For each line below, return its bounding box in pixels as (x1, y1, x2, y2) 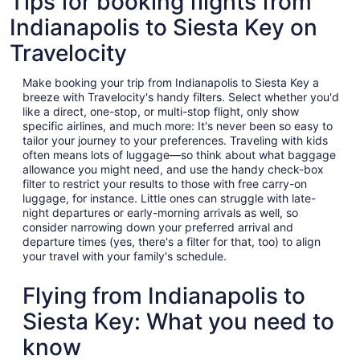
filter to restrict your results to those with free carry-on (22, 176, 307, 190)
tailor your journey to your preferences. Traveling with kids (22, 133, 328, 147)
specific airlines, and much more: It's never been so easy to (22, 118, 333, 133)
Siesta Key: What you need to (22, 307, 334, 335)
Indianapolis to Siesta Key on (10, 13, 317, 41)
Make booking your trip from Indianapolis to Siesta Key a (22, 75, 319, 89)
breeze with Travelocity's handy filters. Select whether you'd (22, 89, 339, 104)
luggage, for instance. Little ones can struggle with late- (22, 190, 316, 205)
